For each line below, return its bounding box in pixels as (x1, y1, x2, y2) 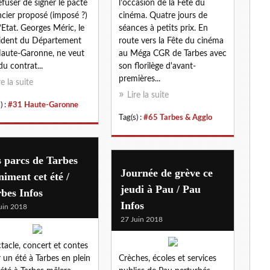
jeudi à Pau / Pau (121, 183, 201, 195)
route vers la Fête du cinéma (119, 36, 224, 45)
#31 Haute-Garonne (8, 101, 78, 108)
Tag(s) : (119, 113, 143, 121)
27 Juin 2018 (121, 215, 163, 223)
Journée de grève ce (121, 166, 213, 179)
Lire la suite (127, 90, 169, 99)
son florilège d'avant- (119, 61, 196, 71)
